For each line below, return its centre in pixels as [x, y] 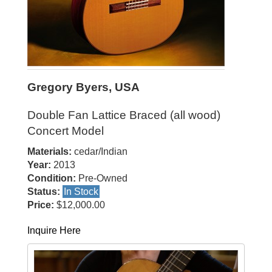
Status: [44, 192]
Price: [41, 205]
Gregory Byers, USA [83, 87]
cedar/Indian [100, 151]
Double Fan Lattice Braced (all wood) [124, 115]
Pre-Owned [102, 178]
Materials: [49, 151]
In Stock [81, 192]
